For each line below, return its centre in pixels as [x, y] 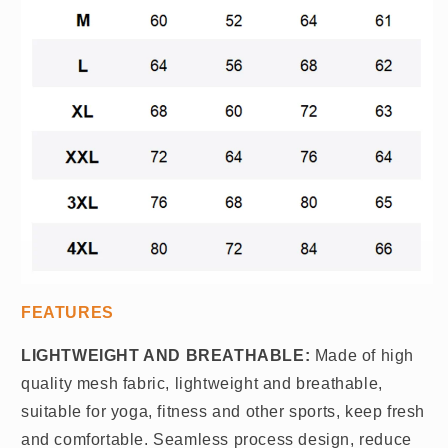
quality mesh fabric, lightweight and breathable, [202, 383]
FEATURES [67, 312]
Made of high [362, 355]
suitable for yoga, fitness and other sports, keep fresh [223, 411]
